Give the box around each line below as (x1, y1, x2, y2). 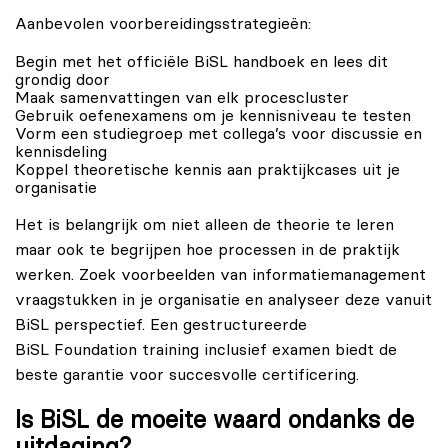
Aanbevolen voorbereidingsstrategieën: (15, 15, 311, 32)
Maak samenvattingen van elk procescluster (15, 89, 349, 106)
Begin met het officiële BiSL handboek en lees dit (15, 53, 388, 70)
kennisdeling (15, 143, 107, 160)
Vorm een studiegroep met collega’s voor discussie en (15, 125, 422, 142)
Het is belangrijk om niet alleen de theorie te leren (15, 216, 394, 233)
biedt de (330, 341, 397, 358)
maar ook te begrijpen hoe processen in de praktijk (15, 241, 400, 258)
